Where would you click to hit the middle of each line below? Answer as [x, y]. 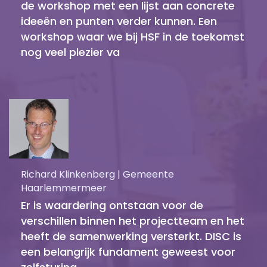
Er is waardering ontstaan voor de [112, 205]
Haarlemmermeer [64, 188]
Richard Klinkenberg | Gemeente [97, 174]
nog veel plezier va [70, 52]
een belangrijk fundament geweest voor [128, 252]
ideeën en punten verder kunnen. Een [119, 21]
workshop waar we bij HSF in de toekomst [133, 36]
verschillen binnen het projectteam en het [133, 221]
